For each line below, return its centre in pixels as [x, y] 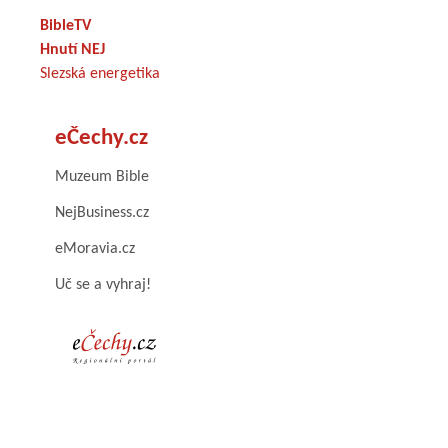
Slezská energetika [100, 73]
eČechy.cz [101, 138]
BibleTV [65, 25]
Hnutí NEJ [72, 49]
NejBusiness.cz [102, 212]
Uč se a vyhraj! [103, 284]
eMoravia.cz [95, 248]
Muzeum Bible [102, 176]
